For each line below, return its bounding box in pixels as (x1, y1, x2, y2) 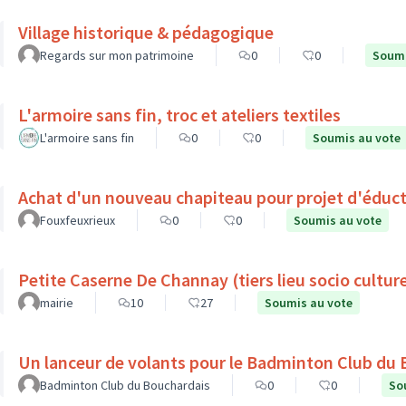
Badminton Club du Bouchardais (40, 377, 210, 393)
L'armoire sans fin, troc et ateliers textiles (18, 103, 341, 126)
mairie (40, 295, 73, 311)
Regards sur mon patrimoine (40, 47, 194, 63)
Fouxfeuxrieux (40, 212, 115, 228)
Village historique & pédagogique (18, 21, 274, 43)
